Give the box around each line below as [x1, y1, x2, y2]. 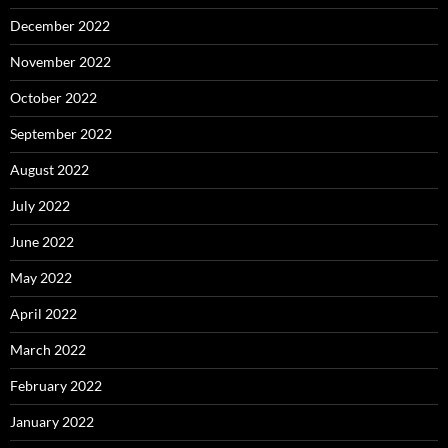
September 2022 [10, 125, 112, 142]
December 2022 [10, 17, 110, 34]
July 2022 [10, 197, 70, 214]
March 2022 [10, 341, 86, 358]
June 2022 [10, 233, 74, 250]
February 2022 [10, 377, 102, 394]
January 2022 [10, 413, 94, 430]
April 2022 [10, 305, 77, 322]
